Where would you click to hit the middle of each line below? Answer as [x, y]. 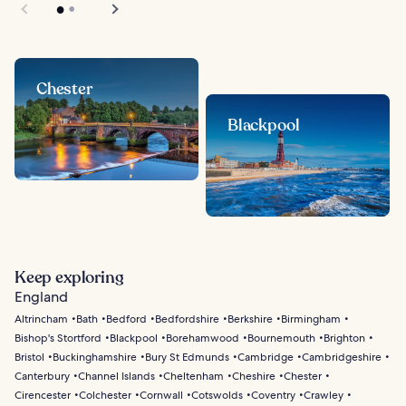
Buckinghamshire [95, 357]
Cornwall [161, 395]
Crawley [324, 395]
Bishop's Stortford [58, 338]
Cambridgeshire [342, 357]
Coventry [273, 395]
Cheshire [254, 376]
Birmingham [311, 319]
